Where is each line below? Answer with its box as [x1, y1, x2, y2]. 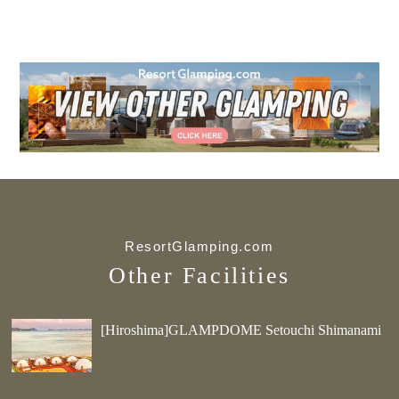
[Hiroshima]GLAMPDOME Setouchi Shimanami [101, 322, 382, 338]
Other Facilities [109, 262, 290, 289]
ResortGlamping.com [125, 238, 274, 254]
